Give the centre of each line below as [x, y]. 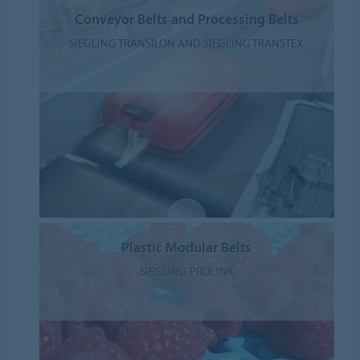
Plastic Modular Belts [187, 247]
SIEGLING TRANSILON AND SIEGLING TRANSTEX [187, 43]
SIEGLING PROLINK [186, 271]
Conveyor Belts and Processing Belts [186, 18]
